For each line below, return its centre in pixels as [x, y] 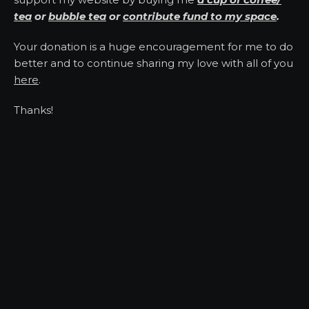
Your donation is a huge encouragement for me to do [153, 47]
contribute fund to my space [200, 17]
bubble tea [77, 17]
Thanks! [33, 110]
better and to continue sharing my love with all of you [153, 63]
